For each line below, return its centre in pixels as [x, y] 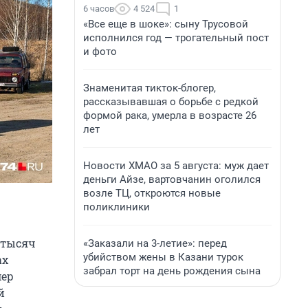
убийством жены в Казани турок [163, 257]
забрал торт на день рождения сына [172, 271]
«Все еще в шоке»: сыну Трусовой [166, 24]
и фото [100, 52]
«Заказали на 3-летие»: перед [155, 243]
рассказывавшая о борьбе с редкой [171, 102]
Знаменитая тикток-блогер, [150, 88]
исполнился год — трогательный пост [176, 38]
